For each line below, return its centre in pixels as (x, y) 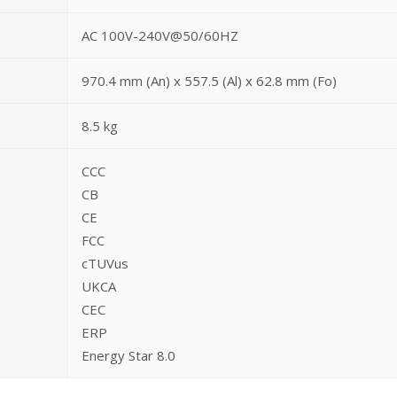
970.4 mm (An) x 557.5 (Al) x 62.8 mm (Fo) (209, 81)
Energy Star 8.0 (128, 355)
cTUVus (105, 263)
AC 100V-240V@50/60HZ (160, 35)
